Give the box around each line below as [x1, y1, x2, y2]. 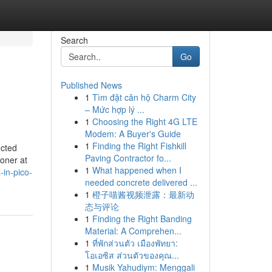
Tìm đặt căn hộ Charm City [92, 91, 196, 103]
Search [60, 34, 88, 46]
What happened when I [92, 164, 182, 176]
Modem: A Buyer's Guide [84, 127, 181, 140]
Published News [60, 79, 122, 91]
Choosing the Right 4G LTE [92, 115, 197, 127]
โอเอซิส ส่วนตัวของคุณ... [84, 249, 179, 261]
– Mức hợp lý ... [84, 103, 144, 115]
